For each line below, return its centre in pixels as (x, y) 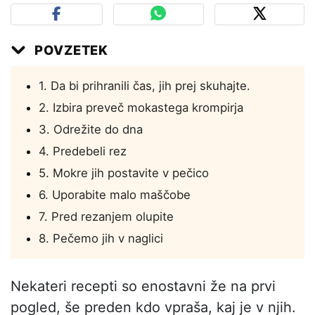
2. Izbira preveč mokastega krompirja (141, 107)
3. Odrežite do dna (91, 129)
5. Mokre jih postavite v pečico (124, 173)
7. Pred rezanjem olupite (106, 216)
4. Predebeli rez (83, 151)
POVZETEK (71, 50)
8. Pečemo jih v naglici (101, 238)
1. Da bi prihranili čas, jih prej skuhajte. (144, 85)
